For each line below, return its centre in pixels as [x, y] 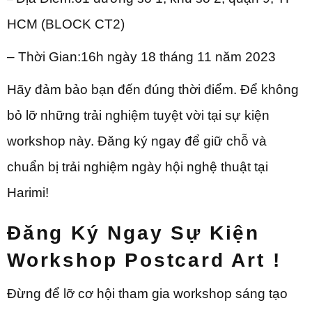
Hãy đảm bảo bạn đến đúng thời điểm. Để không [153, 89]
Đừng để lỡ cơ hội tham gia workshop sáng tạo [147, 294]
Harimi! [28, 193]
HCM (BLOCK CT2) [66, 24]
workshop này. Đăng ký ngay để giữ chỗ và [137, 141]
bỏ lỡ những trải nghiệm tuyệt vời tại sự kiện [138, 115]
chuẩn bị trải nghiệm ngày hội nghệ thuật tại [138, 167]
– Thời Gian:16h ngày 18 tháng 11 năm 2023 [141, 57]
